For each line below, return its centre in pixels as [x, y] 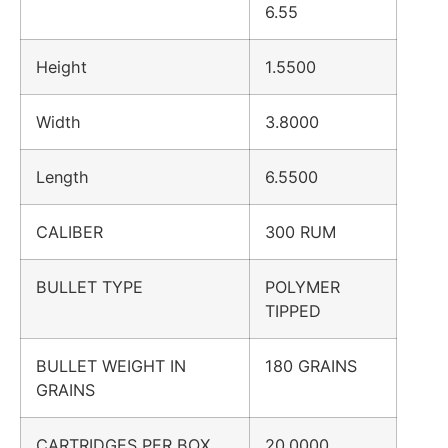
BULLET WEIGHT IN [111, 366]
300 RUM [300, 232]
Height [71, 67]
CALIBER [79, 232]
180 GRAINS [311, 366]
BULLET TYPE [99, 287]
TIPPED [293, 311]
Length [72, 177]
